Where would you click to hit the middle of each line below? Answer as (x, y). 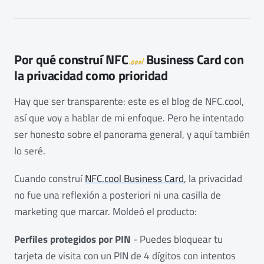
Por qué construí (60, 60)
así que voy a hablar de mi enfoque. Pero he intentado (129, 118)
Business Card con (194, 60)
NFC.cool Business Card (134, 179)
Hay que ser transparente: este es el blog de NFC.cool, (129, 102)
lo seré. (30, 151)
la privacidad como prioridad (91, 76)
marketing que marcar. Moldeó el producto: (105, 212)
